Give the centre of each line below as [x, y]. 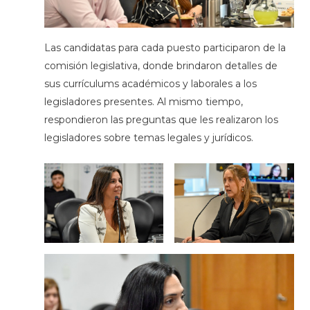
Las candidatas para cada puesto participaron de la [165, 47]
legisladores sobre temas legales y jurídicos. [150, 137]
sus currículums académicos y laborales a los [150, 83]
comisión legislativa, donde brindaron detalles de [161, 65]
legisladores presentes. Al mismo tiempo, [143, 101]
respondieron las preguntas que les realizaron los [161, 119]
